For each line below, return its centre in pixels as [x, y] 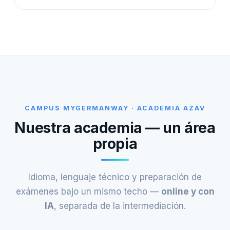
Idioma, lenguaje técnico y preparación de [115, 177]
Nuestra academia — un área [115, 128]
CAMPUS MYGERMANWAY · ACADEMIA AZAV [115, 108]
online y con [188, 191]
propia [115, 143]
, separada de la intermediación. [120, 206]
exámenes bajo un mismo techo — [88, 191]
